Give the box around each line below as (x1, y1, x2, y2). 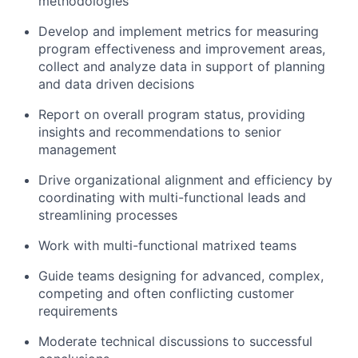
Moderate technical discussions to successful (38, 333, 312, 349)
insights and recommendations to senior (38, 124, 281, 140)
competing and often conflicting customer (38, 285, 294, 301)
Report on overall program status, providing (38, 106, 305, 122)
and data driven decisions (38, 76, 194, 92)
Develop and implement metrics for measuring (38, 23, 319, 39)
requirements (38, 303, 117, 319)
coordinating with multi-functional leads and (38, 189, 306, 205)
